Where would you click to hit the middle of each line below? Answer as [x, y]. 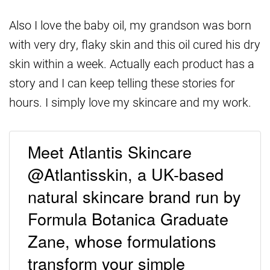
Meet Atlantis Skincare [110, 151]
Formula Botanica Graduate [128, 218]
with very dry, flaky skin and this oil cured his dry [135, 44]
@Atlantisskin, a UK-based [126, 174]
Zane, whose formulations [122, 240]
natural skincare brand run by [134, 196]
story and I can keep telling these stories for [122, 83]
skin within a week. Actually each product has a [132, 64]
